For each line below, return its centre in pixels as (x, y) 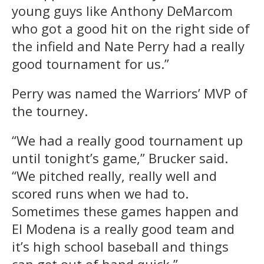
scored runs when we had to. (100, 193)
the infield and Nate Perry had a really (128, 46)
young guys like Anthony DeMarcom (122, 10)
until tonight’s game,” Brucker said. (120, 158)
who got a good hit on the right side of (131, 28)
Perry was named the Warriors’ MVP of (130, 93)
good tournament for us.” (90, 63)
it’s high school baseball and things (120, 246)
